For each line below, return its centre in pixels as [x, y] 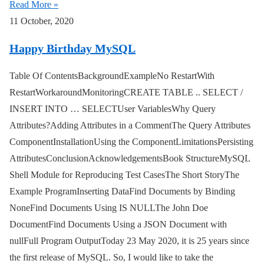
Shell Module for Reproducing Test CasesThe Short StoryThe [124, 175]
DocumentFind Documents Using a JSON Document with [118, 225]
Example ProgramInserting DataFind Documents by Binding [122, 192]
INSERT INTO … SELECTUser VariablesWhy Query [113, 109]
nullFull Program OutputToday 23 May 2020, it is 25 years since [129, 241]
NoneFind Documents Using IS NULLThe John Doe [109, 208]
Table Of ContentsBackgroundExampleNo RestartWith [112, 76]
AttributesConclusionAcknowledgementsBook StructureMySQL [130, 159]
